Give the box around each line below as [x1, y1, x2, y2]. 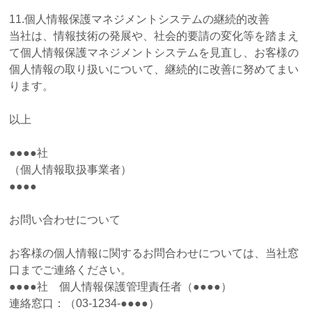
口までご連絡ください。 [9, 263, 132, 276]
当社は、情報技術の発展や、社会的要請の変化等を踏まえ [9, 29, 299, 42]
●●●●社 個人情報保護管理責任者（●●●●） [9, 280, 233, 292]
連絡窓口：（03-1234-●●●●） [9, 297, 160, 309]
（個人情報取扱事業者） [9, 163, 132, 175]
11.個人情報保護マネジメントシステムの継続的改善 [9, 13, 270, 25]
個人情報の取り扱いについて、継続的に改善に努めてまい [9, 63, 299, 75]
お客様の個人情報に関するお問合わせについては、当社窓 [9, 247, 299, 259]
